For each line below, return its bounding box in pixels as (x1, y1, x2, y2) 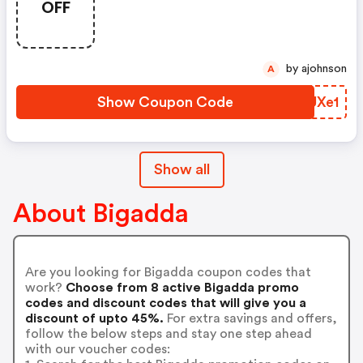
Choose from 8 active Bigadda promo (62, 280, 299, 294)
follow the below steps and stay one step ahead (24, 327, 312, 340)
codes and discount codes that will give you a (24, 296, 306, 310)
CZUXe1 (287, 95, 339, 109)
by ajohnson (301, 63, 347, 75)
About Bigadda (13, 201, 189, 227)
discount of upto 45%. (24, 311, 164, 325)
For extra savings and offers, (163, 311, 337, 325)
